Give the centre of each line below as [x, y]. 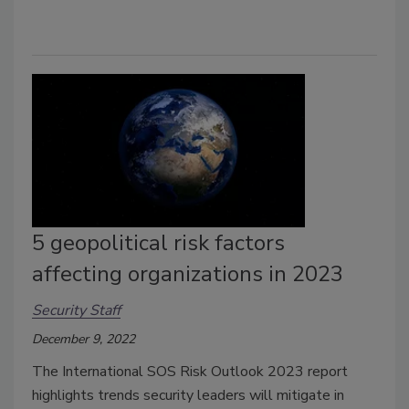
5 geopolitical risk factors [158, 242]
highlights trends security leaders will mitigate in [188, 395]
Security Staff [76, 311]
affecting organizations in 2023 [188, 273]
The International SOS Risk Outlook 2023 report [190, 371]
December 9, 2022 [84, 339]
